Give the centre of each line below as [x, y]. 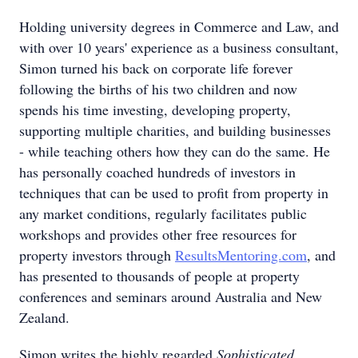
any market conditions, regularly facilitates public [163, 213]
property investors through [97, 255]
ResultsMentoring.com [241, 255]
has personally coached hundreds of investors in [157, 172]
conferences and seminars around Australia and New [171, 296]
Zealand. [44, 317]
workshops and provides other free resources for [158, 234]
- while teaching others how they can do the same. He [175, 151]
